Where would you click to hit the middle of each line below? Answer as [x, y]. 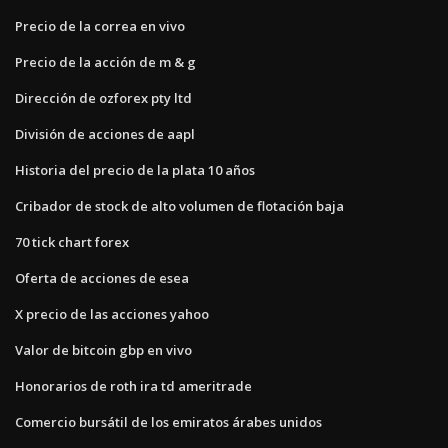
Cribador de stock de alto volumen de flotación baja [179, 205]
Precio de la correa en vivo [100, 25]
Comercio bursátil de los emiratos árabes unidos [168, 421]
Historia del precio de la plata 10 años [135, 169]
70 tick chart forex [72, 241]
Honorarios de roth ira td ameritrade [133, 385]
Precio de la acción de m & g [105, 61]
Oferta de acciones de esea [102, 277]
